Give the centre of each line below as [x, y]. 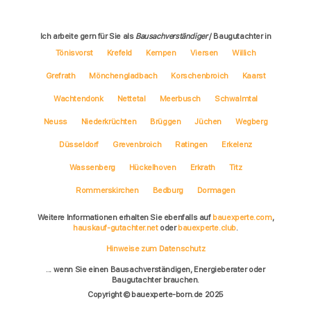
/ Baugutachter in [239, 36]
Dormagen [216, 190]
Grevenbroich [137, 144]
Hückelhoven [152, 167]
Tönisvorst [74, 52]
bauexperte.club [207, 227]
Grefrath [60, 75]
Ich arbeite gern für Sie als [88, 36]
